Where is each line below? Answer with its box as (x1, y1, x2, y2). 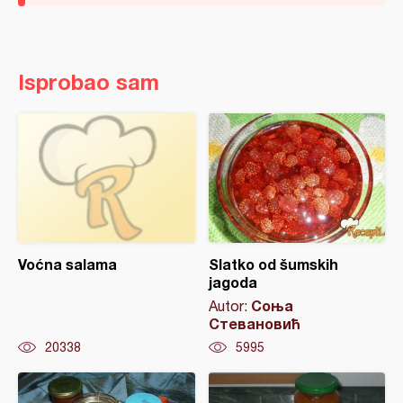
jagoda (208, 273, 257, 291)
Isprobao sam (18, 69, 159, 94)
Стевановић (208, 315, 300, 332)
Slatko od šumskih (208, 255, 338, 273)
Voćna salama (18, 255, 117, 273)
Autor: (208, 298, 251, 314)
